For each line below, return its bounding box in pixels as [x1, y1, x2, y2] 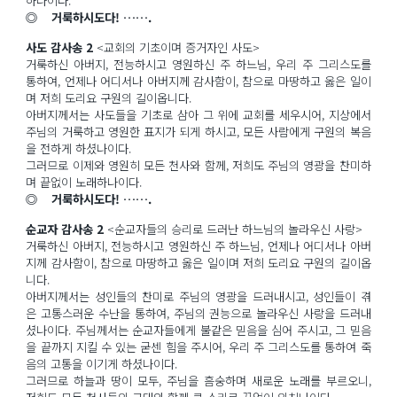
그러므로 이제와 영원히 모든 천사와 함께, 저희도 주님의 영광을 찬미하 [26, 156, 371, 174]
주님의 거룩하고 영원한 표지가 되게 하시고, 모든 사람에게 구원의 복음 [26, 122, 371, 140]
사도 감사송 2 [26, 38, 94, 56]
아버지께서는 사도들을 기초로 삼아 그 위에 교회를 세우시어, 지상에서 [26, 105, 371, 123]
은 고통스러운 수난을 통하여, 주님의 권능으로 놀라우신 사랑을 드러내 [26, 304, 371, 322]
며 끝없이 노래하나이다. [26, 173, 143, 191]
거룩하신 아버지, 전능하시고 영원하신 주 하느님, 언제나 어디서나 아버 [26, 237, 371, 254]
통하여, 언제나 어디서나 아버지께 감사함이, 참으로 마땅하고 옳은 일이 [26, 72, 371, 90]
